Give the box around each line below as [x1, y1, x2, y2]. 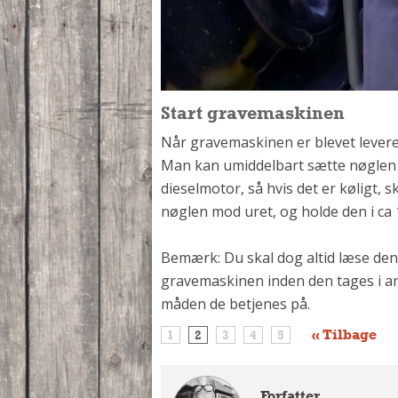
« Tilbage [312, 325, 377, 343]
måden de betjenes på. [161, 293, 310, 314]
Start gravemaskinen [161, 101, 345, 123]
